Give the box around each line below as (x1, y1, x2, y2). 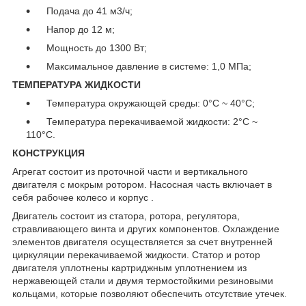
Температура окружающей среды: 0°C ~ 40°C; (36, 97, 255, 109)
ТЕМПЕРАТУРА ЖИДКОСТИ (12, 79, 141, 90)
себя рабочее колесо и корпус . (12, 191, 154, 203)
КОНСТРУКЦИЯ (12, 147, 85, 158)
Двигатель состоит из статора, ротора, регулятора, (12, 210, 240, 221)
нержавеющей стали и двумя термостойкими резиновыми (12, 275, 273, 286)
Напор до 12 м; (36, 23, 115, 35)
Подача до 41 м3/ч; (36, 5, 133, 16)
